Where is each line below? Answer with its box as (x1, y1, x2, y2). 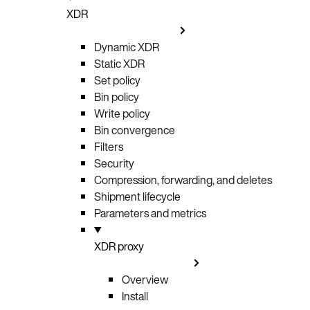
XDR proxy (94, 237, 144, 255)
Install (122, 287, 148, 304)
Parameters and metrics (94, 204, 206, 221)
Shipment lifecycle (94, 188, 181, 205)
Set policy (94, 71, 140, 89)
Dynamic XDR (94, 38, 159, 55)
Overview (122, 271, 168, 288)
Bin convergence (94, 121, 175, 138)
